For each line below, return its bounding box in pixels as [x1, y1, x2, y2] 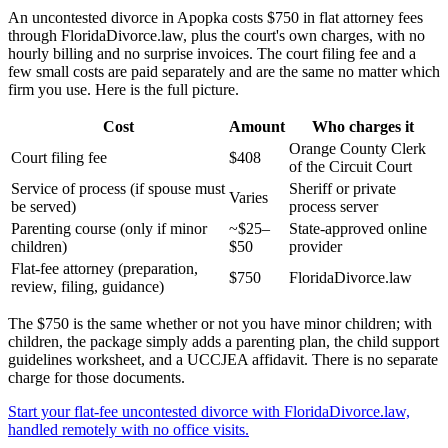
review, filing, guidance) [11, 278, 164, 296]
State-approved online [289, 220, 427, 238]
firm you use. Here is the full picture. [8, 81, 239, 99]
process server [289, 198, 378, 216]
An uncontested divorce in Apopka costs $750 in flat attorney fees [8, 9, 423, 27]
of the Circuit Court [289, 158, 412, 176]
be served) [11, 198, 76, 216]
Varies [229, 189, 268, 207]
